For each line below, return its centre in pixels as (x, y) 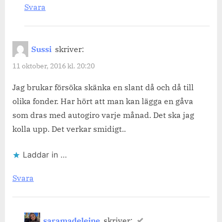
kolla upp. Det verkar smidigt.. (69, 129)
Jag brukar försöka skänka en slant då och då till (103, 87)
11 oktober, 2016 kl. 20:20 (54, 66)
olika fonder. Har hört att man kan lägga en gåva (103, 101)
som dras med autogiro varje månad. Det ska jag (103, 115)
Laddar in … (45, 155)
